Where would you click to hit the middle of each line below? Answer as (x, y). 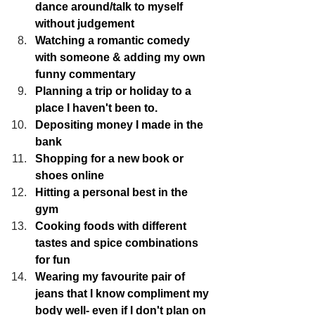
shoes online (70, 175)
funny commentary (85, 74)
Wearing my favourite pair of (111, 276)
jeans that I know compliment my (123, 293)
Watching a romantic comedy (114, 40)
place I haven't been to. (96, 108)
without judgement (85, 23)
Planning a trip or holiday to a (115, 91)
